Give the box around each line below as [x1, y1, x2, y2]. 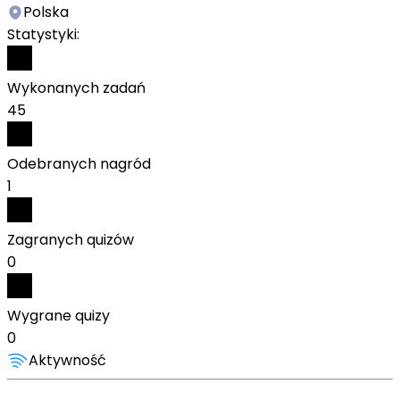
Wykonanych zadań [7, 78, 146, 98]
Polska [23, 2, 69, 22]
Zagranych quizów [7, 229, 134, 250]
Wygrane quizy [7, 305, 110, 326]
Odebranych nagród [7, 154, 151, 174]
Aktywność [29, 350, 106, 371]
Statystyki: [7, 24, 79, 45]
